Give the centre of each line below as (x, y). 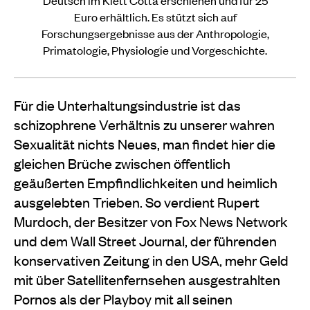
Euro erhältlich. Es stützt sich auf (155, 16)
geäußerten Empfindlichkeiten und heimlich (146, 182)
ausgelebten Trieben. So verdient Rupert (137, 201)
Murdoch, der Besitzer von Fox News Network (151, 221)
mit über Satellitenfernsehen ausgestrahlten (147, 279)
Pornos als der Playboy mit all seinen (123, 298)
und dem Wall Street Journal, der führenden (145, 240)
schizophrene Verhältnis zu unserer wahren (144, 124)
